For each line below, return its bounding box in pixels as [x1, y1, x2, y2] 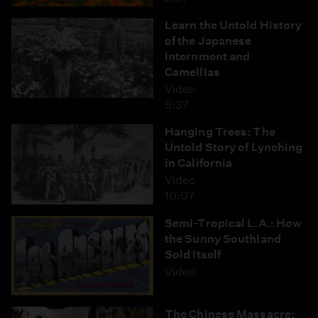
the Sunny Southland [165, 231, 281, 246]
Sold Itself [165, 247, 221, 261]
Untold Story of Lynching [165, 141, 303, 154]
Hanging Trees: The [165, 125, 275, 138]
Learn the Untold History [165, 18, 302, 32]
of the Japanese [165, 34, 252, 48]
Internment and [165, 50, 251, 63]
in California [165, 156, 233, 170]
